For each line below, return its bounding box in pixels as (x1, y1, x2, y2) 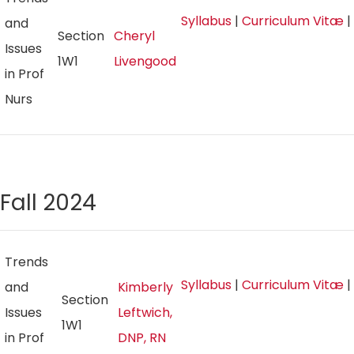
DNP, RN (118, 329, 166, 347)
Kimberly (118, 278, 173, 296)
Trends (5, 253, 48, 271)
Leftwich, (118, 303, 172, 322)
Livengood (114, 52, 176, 70)
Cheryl (114, 27, 155, 45)
